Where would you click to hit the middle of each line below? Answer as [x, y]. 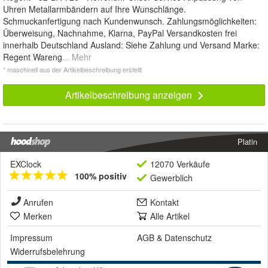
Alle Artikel [170, 216]
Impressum [31, 238]
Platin [247, 142]
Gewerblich [171, 178]
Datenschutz [188, 238]
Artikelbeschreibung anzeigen [130, 95]
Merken [38, 216]
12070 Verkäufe [180, 164]
